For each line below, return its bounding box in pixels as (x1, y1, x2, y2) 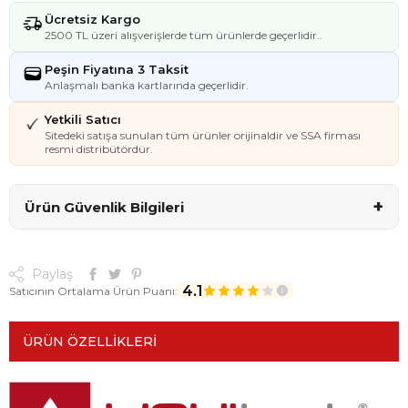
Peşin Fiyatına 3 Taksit (45, 62, 189, 76)
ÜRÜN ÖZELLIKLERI (23, 333, 157, 350)
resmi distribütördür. (45, 142, 153, 156)
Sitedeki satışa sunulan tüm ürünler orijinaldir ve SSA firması (45, 128, 361, 142)
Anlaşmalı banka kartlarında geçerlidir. (45, 78, 249, 92)
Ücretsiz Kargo (45, 12, 140, 26)
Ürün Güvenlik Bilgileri (25, 198, 184, 216)
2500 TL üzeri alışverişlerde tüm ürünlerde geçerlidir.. (45, 28, 322, 42)
